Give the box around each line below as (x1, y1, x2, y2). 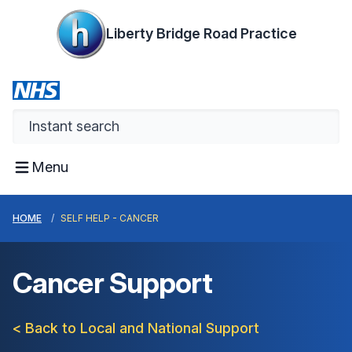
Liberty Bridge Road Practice (105, 25, 297, 42)
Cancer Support (13, 266, 213, 300)
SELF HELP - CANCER (60, 212, 159, 224)
